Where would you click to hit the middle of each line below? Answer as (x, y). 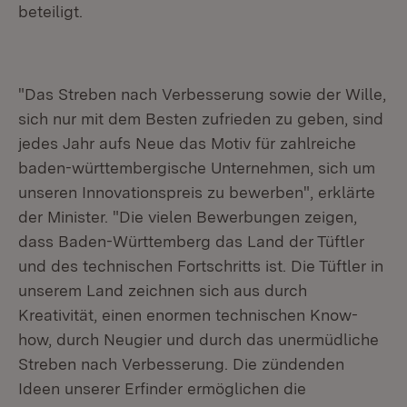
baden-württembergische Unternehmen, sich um (197, 168)
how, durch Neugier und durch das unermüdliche (199, 339)
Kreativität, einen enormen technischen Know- (188, 315)
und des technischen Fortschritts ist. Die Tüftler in (201, 266)
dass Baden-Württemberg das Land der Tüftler (191, 241)
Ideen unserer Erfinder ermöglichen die (162, 388)
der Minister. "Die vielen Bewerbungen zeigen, (188, 217)
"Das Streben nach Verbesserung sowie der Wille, (202, 94)
